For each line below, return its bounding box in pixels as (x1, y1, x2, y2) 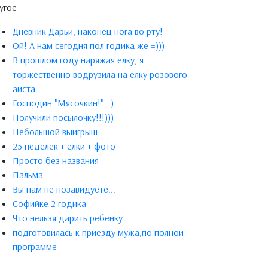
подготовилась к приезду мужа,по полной (13, 226, 184, 238)
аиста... (13, 83, 42, 95)
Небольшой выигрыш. (13, 126, 100, 138)
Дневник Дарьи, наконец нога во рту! (13, 25, 163, 37)
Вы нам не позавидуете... (13, 183, 115, 195)
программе (13, 240, 57, 252)
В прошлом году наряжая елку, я (13, 54, 144, 66)
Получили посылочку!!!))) (13, 111, 114, 123)
